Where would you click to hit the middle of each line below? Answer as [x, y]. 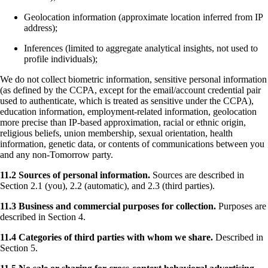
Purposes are [241, 206]
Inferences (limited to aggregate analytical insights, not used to [141, 48]
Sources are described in [197, 175]
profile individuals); [61, 59]
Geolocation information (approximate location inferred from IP [143, 17]
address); [41, 28]
